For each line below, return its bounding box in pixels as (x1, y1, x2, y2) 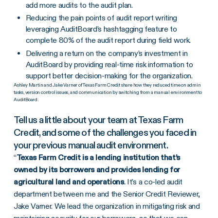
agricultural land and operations (14, 177, 124, 186)
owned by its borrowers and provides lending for (14, 164, 180, 174)
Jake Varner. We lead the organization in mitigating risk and (14, 201, 200, 211)
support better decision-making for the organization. (25, 71, 195, 80)
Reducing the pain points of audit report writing (25, 13, 178, 22)
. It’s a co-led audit (124, 177, 183, 186)
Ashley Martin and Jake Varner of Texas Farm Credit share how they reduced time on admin (14, 81, 201, 88)
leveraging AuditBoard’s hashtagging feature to (25, 24, 177, 34)
